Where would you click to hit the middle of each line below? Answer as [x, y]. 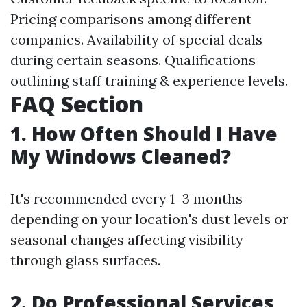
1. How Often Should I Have [144, 134]
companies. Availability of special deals [136, 39]
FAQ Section [77, 104]
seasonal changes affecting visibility [127, 240]
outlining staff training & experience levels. [149, 81]
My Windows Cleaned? [121, 156]
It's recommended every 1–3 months [126, 198]
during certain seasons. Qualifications [133, 60]
